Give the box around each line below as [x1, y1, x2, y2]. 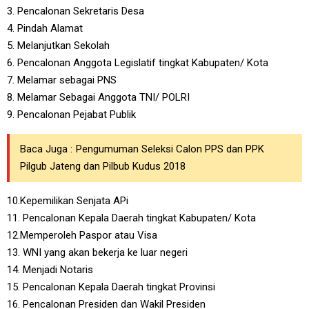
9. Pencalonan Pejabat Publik [7, 108, 136, 121]
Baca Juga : [20, 143, 72, 155]
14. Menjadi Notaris [7, 263, 93, 276]
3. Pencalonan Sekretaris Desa [7, 5, 144, 17]
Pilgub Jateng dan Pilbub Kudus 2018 [20, 160, 186, 172]
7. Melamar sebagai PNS [7, 74, 117, 86]
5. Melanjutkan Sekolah [7, 39, 110, 52]
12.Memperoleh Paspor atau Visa [7, 229, 157, 241]
